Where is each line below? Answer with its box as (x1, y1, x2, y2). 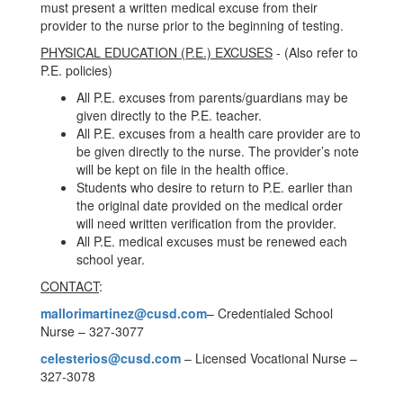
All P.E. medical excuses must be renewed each (76, 232, 347, 250)
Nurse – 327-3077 (40, 322, 144, 340)
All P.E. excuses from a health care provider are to (76, 124, 361, 142)
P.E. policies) (40, 61, 112, 79)
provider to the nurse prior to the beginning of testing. (40, 16, 344, 34)
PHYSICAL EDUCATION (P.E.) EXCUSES (40, 43, 273, 61)
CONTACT (40, 277, 99, 295)
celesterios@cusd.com (40, 349, 181, 367)
